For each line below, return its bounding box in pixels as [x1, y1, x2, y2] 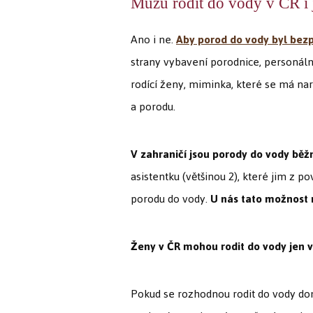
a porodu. [131, 96, 175, 118]
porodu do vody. [131, 188, 210, 210]
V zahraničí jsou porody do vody [131, 143, 289, 166]
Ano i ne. [131, 29, 176, 51]
